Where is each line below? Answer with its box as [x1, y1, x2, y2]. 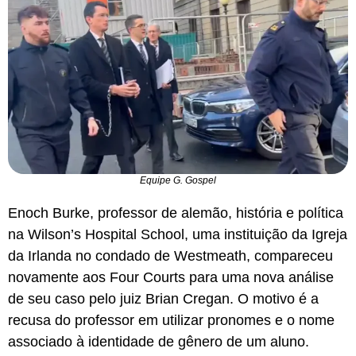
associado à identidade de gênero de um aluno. [8, 333, 309, 350]
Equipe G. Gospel [140, 174, 216, 186]
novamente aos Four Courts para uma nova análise [8, 269, 334, 285]
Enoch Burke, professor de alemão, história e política [8, 204, 343, 221]
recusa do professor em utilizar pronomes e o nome [8, 311, 335, 328]
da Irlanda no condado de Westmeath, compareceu [8, 247, 333, 264]
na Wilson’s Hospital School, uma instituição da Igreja [8, 226, 347, 242]
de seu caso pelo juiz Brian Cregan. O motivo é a [8, 290, 319, 307]
